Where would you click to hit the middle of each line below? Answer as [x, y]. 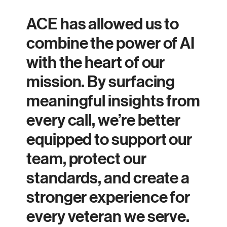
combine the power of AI [111, 43]
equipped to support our [109, 139]
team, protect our [86, 159]
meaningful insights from [113, 101]
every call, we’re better [104, 120]
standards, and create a [108, 178]
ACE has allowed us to [103, 24]
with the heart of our [96, 62]
